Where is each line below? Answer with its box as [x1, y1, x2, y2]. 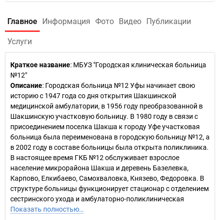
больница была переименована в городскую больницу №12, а [10, 133, 210, 141]
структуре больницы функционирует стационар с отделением [10, 185, 209, 192]
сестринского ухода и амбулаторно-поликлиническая [10, 195, 184, 203]
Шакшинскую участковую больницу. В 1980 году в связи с [10, 112, 198, 120]
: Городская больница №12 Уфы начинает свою [42, 82, 195, 89]
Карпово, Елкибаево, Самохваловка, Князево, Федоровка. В [10, 174, 204, 182]
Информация [42, 17, 90, 26]
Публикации [146, 17, 191, 26]
